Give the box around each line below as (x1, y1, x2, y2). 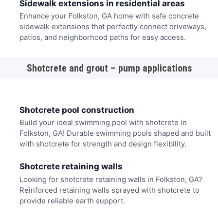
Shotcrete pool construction (19, 105, 134, 115)
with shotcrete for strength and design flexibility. (19, 139, 186, 148)
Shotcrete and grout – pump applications (26, 62, 192, 74)
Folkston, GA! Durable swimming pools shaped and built (19, 128, 211, 138)
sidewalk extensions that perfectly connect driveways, (19, 21, 206, 31)
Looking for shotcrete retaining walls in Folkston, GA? (19, 174, 202, 184)
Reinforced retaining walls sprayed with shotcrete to (19, 185, 200, 195)
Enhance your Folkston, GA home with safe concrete (19, 11, 199, 20)
